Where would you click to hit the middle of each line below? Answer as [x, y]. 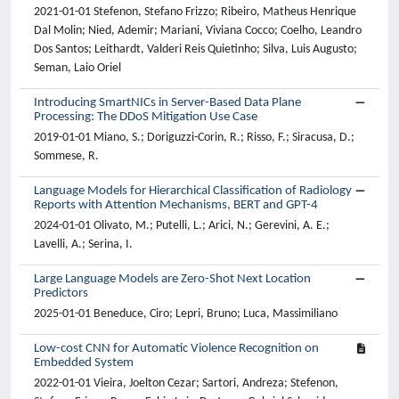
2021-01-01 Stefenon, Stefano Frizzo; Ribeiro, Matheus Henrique [195, 12]
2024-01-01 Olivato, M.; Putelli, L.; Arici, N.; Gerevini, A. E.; [182, 226]
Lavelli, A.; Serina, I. [83, 244]
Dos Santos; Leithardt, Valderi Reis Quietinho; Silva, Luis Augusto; [195, 49]
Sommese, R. [66, 156]
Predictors [61, 293]
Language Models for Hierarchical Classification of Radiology [193, 191]
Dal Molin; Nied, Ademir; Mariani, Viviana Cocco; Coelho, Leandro [198, 31]
